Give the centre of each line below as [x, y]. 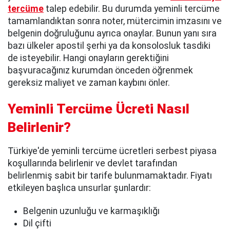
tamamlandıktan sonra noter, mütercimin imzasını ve [115, 21]
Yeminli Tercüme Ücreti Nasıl [99, 109]
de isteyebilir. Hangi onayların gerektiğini [88, 58]
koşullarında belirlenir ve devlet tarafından [92, 164]
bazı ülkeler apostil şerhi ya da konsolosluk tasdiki [109, 46]
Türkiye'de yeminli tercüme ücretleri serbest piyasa [112, 151]
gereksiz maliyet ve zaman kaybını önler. [89, 83]
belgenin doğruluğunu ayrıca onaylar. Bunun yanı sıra [112, 34]
